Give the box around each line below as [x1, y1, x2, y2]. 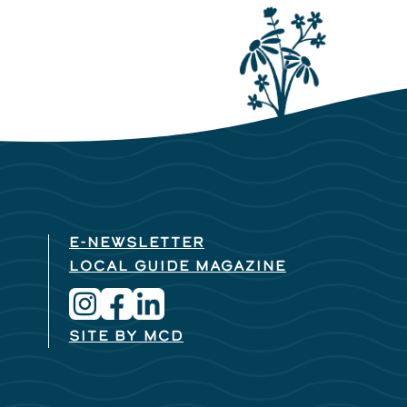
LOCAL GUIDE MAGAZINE [69, 260, 286, 275]
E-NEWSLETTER [69, 236, 204, 252]
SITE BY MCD [69, 330, 184, 345]
